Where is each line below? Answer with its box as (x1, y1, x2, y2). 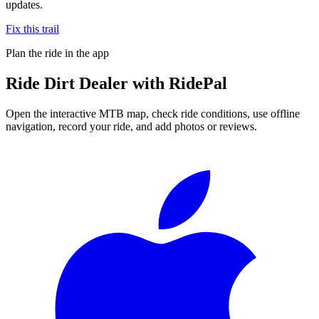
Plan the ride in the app (6, 46, 109, 59)
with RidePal (128, 73, 227, 93)
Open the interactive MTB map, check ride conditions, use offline (6, 107, 300, 120)
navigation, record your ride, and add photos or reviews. (6, 120, 257, 132)
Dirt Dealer (44, 73, 128, 93)
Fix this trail (6, 22, 59, 35)
